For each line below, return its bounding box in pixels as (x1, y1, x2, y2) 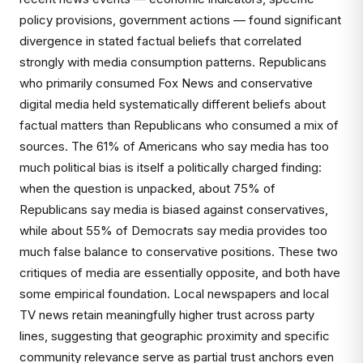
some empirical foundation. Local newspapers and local (19, 286, 329, 301)
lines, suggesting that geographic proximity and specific (19, 328, 330, 344)
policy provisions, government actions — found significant (19, 12, 341, 28)
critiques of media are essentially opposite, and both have (19, 265, 340, 280)
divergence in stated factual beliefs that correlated (19, 33, 301, 49)
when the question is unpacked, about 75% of (19, 181, 275, 196)
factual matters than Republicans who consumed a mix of (19, 117, 339, 133)
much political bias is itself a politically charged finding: (19, 160, 322, 175)
